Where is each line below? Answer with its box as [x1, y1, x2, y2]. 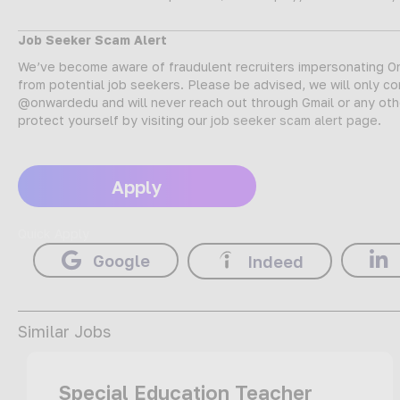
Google [93, 250, 150, 271]
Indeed [247, 251, 304, 271]
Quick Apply [18, 226, 89, 242]
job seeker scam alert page [211, 112, 378, 128]
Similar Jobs [18, 321, 111, 342]
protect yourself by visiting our [18, 112, 211, 128]
